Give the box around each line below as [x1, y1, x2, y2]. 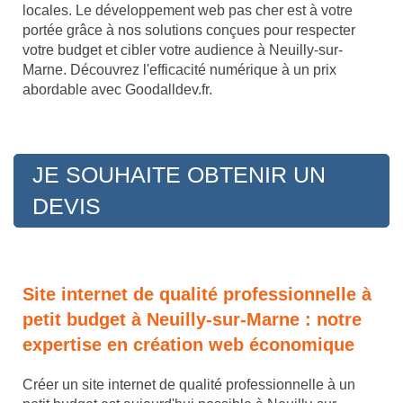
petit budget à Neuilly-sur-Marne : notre [22, 309, 362, 330]
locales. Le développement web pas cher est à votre [22, 3, 353, 19]
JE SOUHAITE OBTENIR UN [32, 162, 326, 188]
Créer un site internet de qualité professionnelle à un [22, 377, 355, 393]
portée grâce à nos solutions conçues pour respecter [22, 22, 355, 39]
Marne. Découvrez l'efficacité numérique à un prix [22, 62, 336, 78]
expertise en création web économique [22, 335, 354, 355]
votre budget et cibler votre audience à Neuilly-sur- [22, 42, 343, 58]
